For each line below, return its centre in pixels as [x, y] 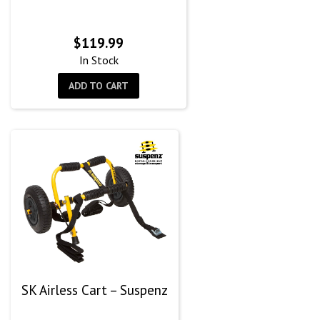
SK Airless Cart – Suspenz [95, 289]
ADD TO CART [99, 85]
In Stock [99, 60]
